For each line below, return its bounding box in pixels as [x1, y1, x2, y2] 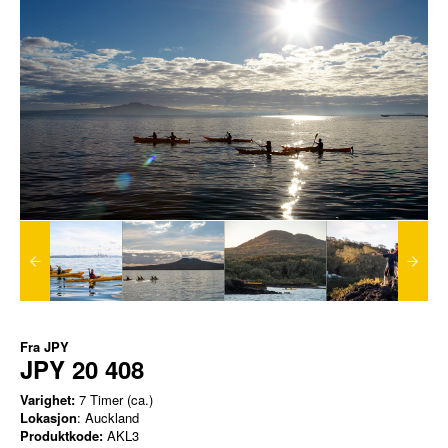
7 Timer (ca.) [75, 390, 153, 410]
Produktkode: [20, 426, 103, 446]
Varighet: [20, 390, 75, 410]
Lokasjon [20, 408, 77, 428]
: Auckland [77, 408, 139, 428]
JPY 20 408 [20, 352, 144, 387]
